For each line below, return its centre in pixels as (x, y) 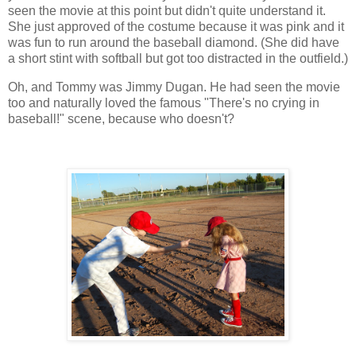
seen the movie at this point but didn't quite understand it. (167, 11)
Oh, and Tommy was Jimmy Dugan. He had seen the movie (174, 87)
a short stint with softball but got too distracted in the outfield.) (178, 59)
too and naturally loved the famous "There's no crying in (164, 103)
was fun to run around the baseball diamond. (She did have (174, 43)
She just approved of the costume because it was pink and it (176, 27)
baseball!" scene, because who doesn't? (123, 118)
